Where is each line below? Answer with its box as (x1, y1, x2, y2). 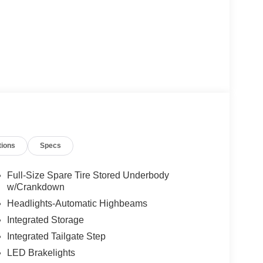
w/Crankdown (6, 182, 65, 193)
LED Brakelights (6, 248, 75, 258)
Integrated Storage (6, 215, 84, 225)
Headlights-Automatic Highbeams (6, 198, 147, 209)
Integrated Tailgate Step (6, 231, 106, 242)
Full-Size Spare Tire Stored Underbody (6, 170, 169, 181)
